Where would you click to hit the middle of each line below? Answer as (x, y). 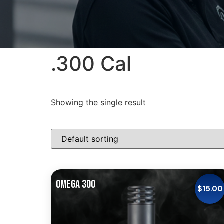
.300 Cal (91, 64)
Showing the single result (98, 102)
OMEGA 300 (76, 184)
